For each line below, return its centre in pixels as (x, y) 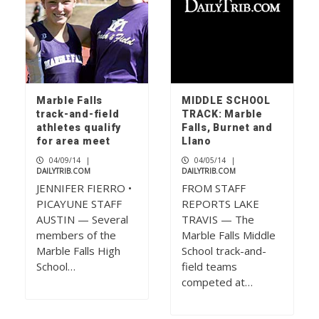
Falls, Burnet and (227, 128)
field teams (209, 267)
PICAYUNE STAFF (79, 204)
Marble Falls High (78, 251)
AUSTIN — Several (82, 220)
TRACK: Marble (222, 114)
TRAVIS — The (218, 220)
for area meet (73, 141)
